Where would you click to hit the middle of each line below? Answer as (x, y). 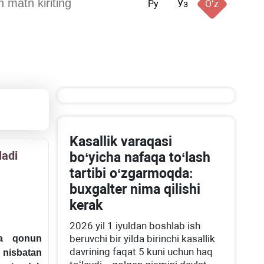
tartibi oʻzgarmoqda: (131, 174)
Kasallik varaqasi (121, 142)
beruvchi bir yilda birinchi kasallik (143, 239)
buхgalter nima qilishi (135, 189)
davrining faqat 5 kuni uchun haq (141, 252)
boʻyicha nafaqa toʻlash (140, 158)
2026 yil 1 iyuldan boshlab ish (135, 226)
